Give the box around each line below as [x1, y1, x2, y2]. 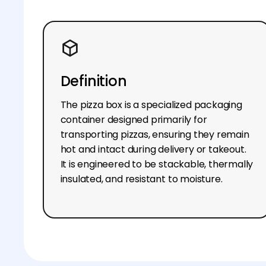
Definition [60, 71, 127, 91]
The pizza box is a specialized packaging [60, 97, 242, 112]
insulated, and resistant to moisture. [60, 172, 223, 186]
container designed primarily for [60, 112, 207, 126]
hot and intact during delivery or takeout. [60, 142, 246, 156]
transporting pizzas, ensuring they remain [60, 127, 249, 141]
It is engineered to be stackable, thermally [60, 157, 254, 171]
